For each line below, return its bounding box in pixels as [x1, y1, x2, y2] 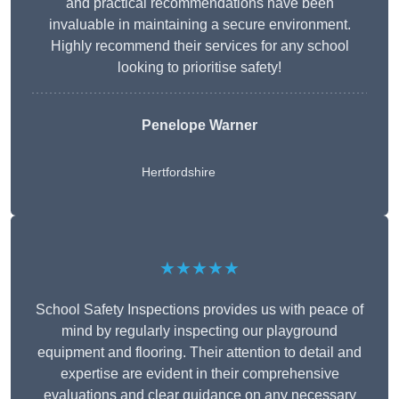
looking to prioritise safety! [118, 60, 281, 76]
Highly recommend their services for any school [50, 38, 349, 54]
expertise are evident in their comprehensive [60, 366, 339, 382]
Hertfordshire [142, 165, 216, 180]
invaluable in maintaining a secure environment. [48, 17, 351, 33]
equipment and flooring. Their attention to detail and [37, 345, 362, 361]
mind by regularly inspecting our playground [61, 323, 338, 339]
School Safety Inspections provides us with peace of [36, 302, 363, 318]
